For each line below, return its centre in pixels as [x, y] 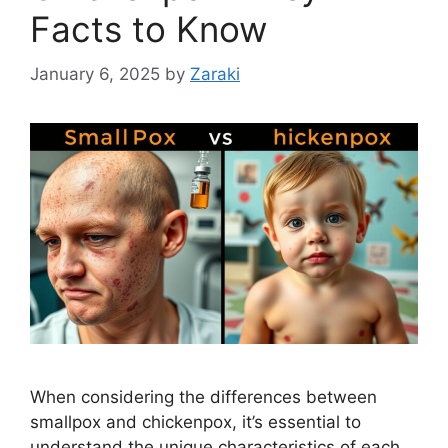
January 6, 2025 [95, 73]
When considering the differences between [203, 397]
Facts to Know [148, 29]
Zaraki [215, 73]
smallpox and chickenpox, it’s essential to [195, 422]
